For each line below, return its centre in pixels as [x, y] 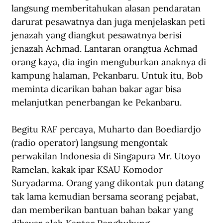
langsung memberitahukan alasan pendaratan [107, 8]
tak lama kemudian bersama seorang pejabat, [106, 197]
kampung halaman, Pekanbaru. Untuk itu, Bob [108, 76]
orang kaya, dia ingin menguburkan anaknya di [110, 62]
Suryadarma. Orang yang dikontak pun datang [109, 183]
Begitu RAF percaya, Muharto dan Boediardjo [108, 129]
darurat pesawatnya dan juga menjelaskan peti [110, 22]
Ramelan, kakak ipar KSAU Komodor [88, 170]
